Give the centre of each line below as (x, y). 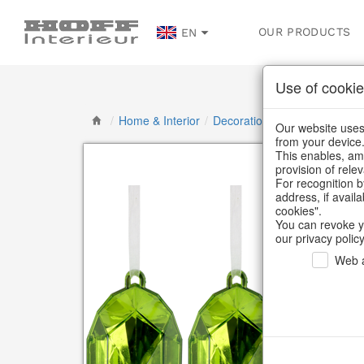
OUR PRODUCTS (305, 32)
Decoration (241, 120)
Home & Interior (159, 120)
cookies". (298, 210)
